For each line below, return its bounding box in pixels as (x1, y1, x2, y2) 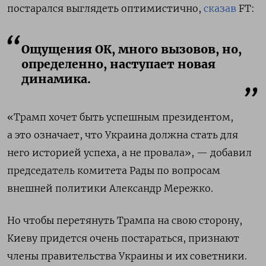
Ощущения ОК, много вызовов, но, (21, 42, 242, 56)
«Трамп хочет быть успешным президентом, (7, 110, 233, 123)
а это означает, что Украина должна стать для (7, 128, 238, 141)
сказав (204, 2, 236, 14)
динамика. (21, 71, 91, 86)
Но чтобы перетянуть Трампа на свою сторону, (7, 214, 242, 226)
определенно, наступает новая (21, 56, 216, 71)
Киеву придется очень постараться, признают (7, 232, 239, 244)
